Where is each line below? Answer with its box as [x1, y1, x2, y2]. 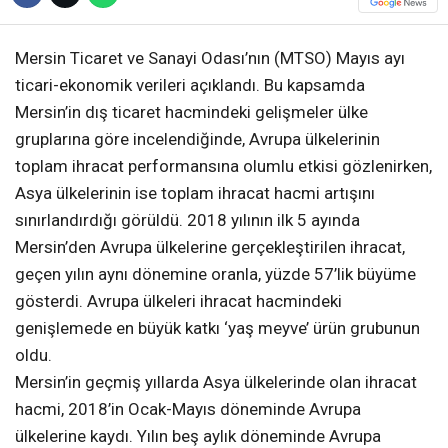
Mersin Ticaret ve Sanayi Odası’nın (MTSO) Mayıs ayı [15, 47, 405, 68]
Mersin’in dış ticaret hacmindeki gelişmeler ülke [15, 101, 368, 122]
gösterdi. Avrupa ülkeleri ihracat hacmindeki [15, 290, 342, 311]
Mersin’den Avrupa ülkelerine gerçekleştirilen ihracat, [15, 236, 405, 257]
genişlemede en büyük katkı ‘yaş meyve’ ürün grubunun [15, 317, 420, 338]
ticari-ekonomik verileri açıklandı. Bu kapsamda [15, 74, 365, 95]
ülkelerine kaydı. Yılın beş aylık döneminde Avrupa [15, 425, 381, 446]
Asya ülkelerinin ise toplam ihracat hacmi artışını [15, 182, 375, 203]
